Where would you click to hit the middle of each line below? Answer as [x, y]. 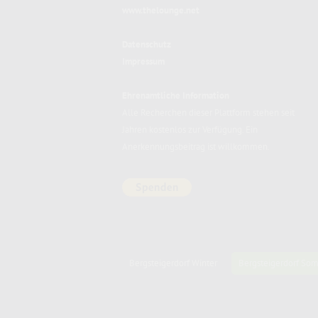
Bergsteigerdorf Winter [173, 263]
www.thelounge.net [161, 11]
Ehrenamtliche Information [176, 96]
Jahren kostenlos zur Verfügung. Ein [190, 130]
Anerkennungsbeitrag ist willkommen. [196, 147]
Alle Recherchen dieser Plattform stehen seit [208, 113]
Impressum [143, 62]
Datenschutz [147, 45]
